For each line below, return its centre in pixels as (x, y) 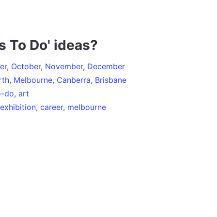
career (52, 107)
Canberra (74, 80)
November (64, 66)
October (26, 66)
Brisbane (111, 80)
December (106, 66)
